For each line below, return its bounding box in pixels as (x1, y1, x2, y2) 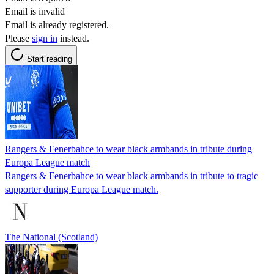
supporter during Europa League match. (5, 183, 158, 194)
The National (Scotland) (5, 231, 98, 242)
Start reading (27, 54, 72, 64)
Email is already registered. (5, 19, 109, 30)
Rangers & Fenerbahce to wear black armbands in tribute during (5, 143, 252, 154)
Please (5, 32, 32, 43)
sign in (32, 32, 57, 43)
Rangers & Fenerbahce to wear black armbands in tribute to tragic (5, 170, 258, 181)
